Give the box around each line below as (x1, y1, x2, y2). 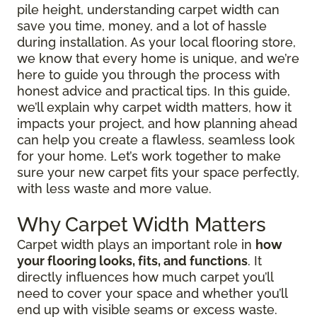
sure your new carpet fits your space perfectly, (17, 165, 299, 180)
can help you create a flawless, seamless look (17, 132, 295, 148)
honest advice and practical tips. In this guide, (17, 83, 290, 99)
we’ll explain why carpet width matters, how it (17, 100, 292, 115)
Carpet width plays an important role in (17, 237, 255, 253)
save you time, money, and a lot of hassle (17, 18, 267, 34)
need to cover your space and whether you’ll (17, 286, 287, 301)
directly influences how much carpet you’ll (17, 270, 273, 285)
